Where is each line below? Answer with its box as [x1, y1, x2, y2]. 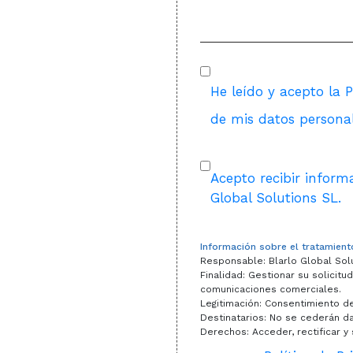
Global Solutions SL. [210, 190, 341, 206]
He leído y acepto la [210, 84, 345, 99]
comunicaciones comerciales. [200, 284, 341, 295]
